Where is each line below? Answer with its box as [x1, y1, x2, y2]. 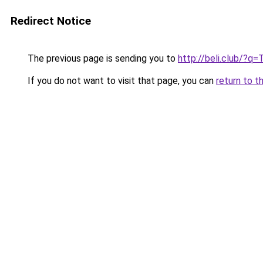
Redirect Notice [11, 14, 91, 28]
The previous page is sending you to [25, 53, 178, 64]
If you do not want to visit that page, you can [25, 75, 216, 86]
